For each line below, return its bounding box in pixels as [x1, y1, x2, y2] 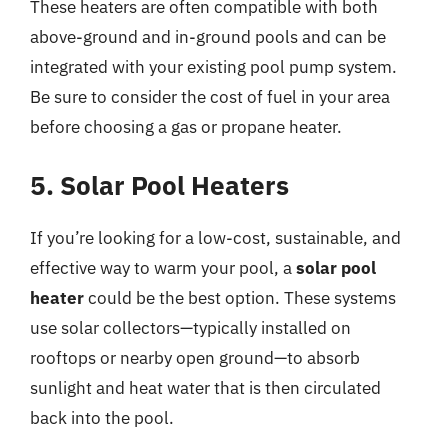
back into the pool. [30, 407, 174, 429]
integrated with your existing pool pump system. [30, 55, 397, 78]
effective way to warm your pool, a [30, 257, 296, 279]
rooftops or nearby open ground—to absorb [30, 347, 360, 369]
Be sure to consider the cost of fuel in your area [30, 85, 390, 108]
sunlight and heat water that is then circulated [30, 377, 381, 399]
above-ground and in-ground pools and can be [30, 25, 386, 48]
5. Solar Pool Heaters [30, 168, 289, 202]
